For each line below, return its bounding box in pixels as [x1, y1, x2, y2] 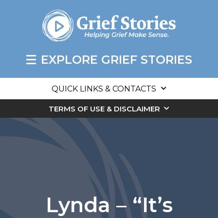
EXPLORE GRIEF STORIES [40, 53, 192, 67]
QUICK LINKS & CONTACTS [52, 84, 156, 94]
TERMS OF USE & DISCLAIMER [49, 104, 160, 114]
